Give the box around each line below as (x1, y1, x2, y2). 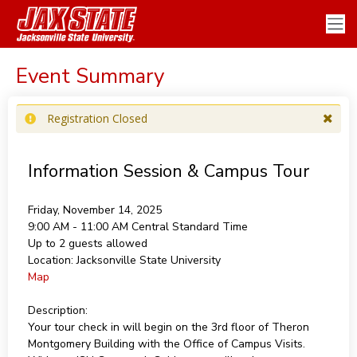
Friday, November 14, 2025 (27, 202, 162, 218)
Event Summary (15, 62, 164, 90)
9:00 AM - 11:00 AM (27, 219, 131, 234)
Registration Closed (46, 111, 147, 126)
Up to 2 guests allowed (27, 236, 147, 251)
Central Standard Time (131, 219, 248, 234)
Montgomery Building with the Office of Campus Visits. (27, 336, 305, 351)
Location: (27, 253, 73, 268)
